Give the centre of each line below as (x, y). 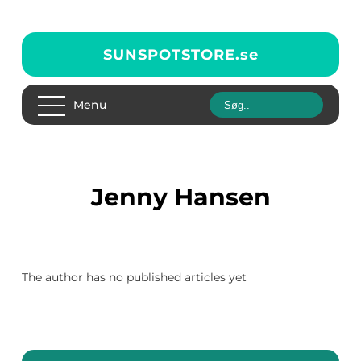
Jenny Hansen (187, 197)
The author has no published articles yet (134, 277)
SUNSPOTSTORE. (171, 54)
